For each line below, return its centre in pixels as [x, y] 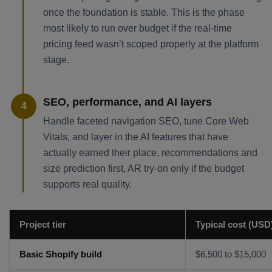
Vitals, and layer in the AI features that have [136, 137]
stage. [56, 60]
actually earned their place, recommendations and [150, 153]
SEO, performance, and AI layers [127, 102]
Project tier [43, 225]
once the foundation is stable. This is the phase [144, 13]
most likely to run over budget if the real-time [138, 29]
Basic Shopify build [61, 255]
